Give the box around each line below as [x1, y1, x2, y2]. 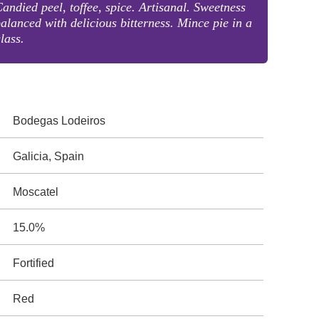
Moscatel [13, 186, 59, 198]
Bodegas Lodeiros [13, 115, 106, 127]
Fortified [13, 257, 55, 269]
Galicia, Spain [13, 150, 85, 162]
